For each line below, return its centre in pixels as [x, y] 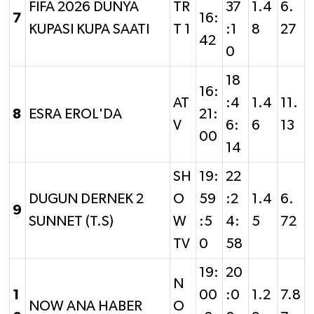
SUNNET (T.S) [71, 221]
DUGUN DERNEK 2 [86, 199]
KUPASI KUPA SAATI [89, 29]
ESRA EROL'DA [75, 114]
